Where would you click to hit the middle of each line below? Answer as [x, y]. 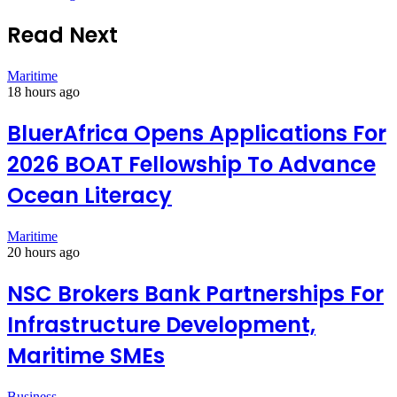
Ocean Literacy [90, 195]
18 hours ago [43, 92]
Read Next [62, 35]
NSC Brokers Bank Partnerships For [195, 293]
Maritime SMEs [86, 355]
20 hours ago [43, 252]
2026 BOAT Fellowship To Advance [191, 164]
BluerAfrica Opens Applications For [197, 133]
